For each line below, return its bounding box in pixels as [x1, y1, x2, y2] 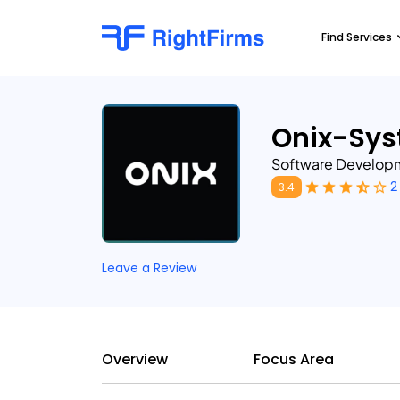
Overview [102, 349, 168, 370]
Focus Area [253, 349, 334, 370]
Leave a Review [102, 259, 196, 277]
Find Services [321, 29, 392, 45]
